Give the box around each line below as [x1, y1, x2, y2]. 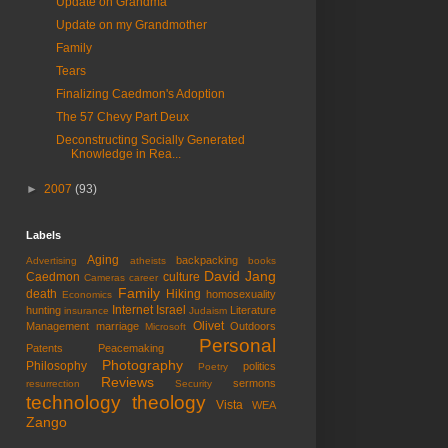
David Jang [203, 268, 277, 285]
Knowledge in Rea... [70, 147, 181, 162]
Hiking [165, 287, 201, 302]
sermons [233, 377, 277, 390]
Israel [156, 303, 186, 318]
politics [243, 360, 277, 373]
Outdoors [230, 320, 276, 333]
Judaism [189, 305, 227, 317]
